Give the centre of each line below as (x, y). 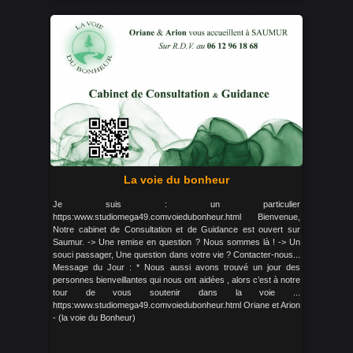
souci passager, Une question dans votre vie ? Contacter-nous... (176, 254)
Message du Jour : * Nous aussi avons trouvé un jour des (176, 267)
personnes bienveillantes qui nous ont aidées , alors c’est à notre (176, 279)
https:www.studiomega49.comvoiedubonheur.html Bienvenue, (176, 216)
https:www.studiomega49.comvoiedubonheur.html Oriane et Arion (176, 305)
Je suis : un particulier (176, 204)
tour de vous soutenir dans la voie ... (176, 292)
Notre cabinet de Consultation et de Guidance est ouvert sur (176, 229)
